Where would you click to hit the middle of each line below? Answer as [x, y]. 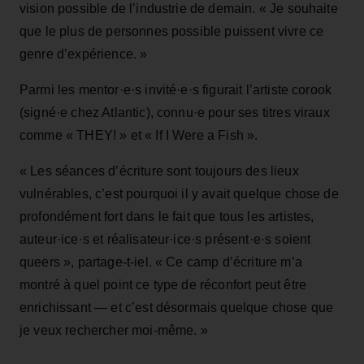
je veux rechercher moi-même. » [114, 330]
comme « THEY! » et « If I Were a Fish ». [139, 135]
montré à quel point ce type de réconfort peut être [163, 284]
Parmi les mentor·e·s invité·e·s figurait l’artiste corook [176, 89]
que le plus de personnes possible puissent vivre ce [172, 31]
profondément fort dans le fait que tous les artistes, [167, 216]
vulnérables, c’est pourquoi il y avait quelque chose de [179, 193]
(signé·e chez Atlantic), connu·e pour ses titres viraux [175, 112]
